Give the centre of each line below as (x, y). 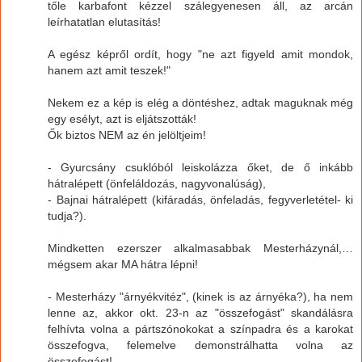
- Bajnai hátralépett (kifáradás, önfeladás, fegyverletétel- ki (200, 199)
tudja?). (67, 215)
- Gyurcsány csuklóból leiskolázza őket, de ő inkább (200, 167)
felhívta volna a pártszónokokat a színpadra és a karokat (200, 328)
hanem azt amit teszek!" (109, 70)
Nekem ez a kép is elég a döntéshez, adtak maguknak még (200, 102)
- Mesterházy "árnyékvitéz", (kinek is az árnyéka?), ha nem (200, 296)
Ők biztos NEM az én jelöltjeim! (127, 135)
